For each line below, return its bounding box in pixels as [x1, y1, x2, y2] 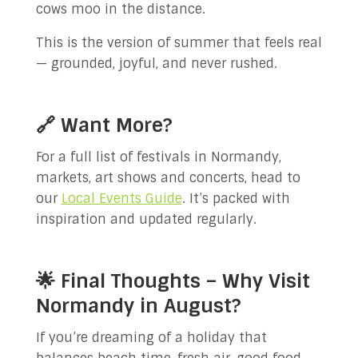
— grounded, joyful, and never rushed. [35, 55, 277, 72]
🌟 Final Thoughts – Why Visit [35, 268, 310, 293]
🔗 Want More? [35, 113, 173, 137]
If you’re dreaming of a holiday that [35, 329, 267, 346]
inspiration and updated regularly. [35, 211, 257, 228]
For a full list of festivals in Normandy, [35, 149, 281, 165]
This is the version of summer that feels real [35, 34, 322, 51]
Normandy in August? [35, 293, 241, 318]
